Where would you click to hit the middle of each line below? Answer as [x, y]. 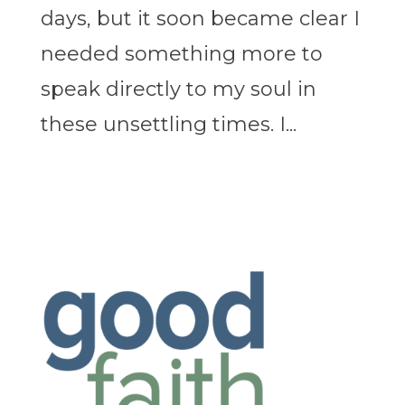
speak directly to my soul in [178, 89]
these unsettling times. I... [168, 124]
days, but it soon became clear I [200, 18]
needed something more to [181, 53]
